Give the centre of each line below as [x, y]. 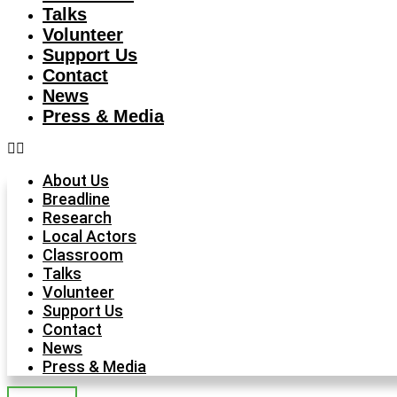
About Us [76, 180]
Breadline [76, 199]
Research [77, 218]
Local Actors [90, 236]
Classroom [83, 255]
